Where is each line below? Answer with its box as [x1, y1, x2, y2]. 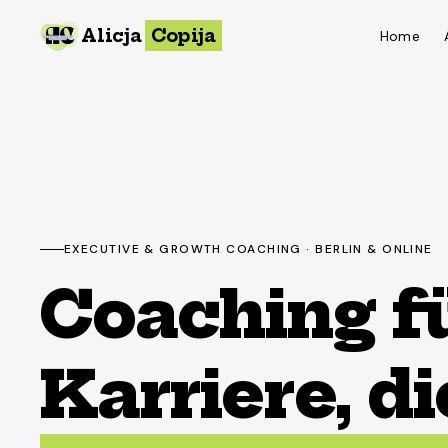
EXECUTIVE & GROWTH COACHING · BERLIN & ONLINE [64, 241, 433, 257]
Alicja [81, 24, 142, 47]
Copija [150, 24, 216, 47]
